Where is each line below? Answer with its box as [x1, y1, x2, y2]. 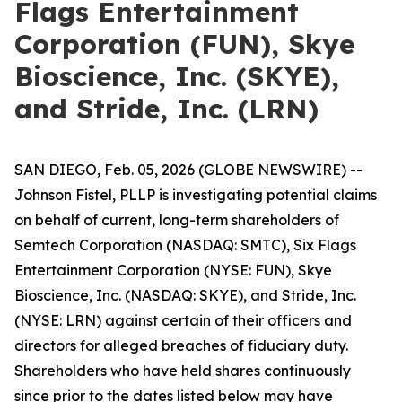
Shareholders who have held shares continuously [14, 362, 351, 380]
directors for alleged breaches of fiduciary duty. [14, 336, 348, 354]
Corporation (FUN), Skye [14, 27, 354, 61]
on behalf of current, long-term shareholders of [14, 211, 339, 229]
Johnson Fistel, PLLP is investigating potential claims [14, 186, 377, 204]
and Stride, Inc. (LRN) [14, 92, 319, 126]
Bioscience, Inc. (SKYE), [14, 59, 339, 93]
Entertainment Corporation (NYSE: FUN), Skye [14, 261, 332, 279]
